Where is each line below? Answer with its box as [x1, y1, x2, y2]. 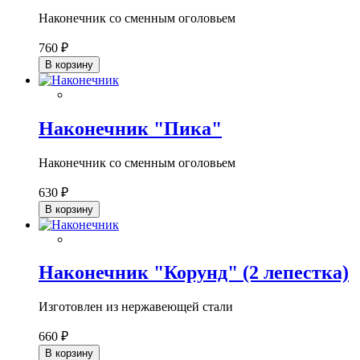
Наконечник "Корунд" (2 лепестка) [39, 262, 349, 284]
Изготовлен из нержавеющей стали [39, 300, 233, 314]
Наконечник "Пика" [39, 117, 222, 139]
